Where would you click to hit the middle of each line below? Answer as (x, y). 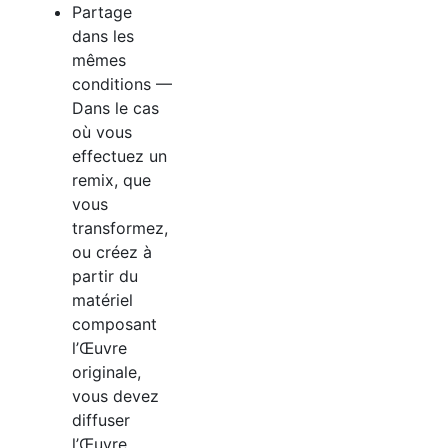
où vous (102, 131)
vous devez (115, 395)
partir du (105, 275)
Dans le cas (115, 107)
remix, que (111, 179)
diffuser (101, 419)
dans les (103, 35)
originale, (106, 371)
